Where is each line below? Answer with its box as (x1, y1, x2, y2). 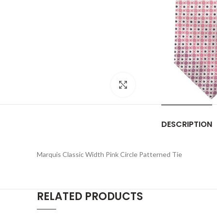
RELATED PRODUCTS (37, 189, 143, 204)
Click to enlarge (135, 81, 184, 89)
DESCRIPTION (161, 119, 212, 130)
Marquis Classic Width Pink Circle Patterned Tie (37, 150, 182, 159)
